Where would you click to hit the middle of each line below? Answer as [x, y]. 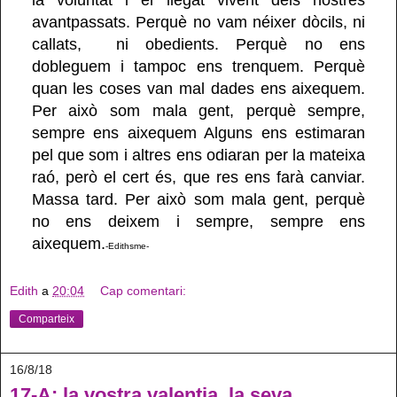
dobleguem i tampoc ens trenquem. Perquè [198, 66]
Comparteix [47, 319]
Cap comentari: [144, 291]
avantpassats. [84, 22]
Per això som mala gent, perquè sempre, [198, 110]
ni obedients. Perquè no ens [241, 44]
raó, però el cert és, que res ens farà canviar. [198, 177]
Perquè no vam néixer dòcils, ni [251, 22]
